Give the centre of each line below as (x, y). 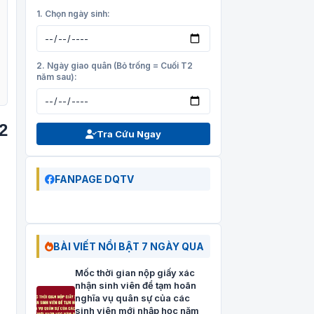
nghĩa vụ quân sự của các (132, 298)
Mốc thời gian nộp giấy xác (135, 273)
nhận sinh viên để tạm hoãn (136, 286)
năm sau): (57, 76)
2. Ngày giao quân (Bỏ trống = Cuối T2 (115, 65)
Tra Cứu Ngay (129, 134)
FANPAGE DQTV (94, 179)
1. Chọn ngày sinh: (73, 14)
